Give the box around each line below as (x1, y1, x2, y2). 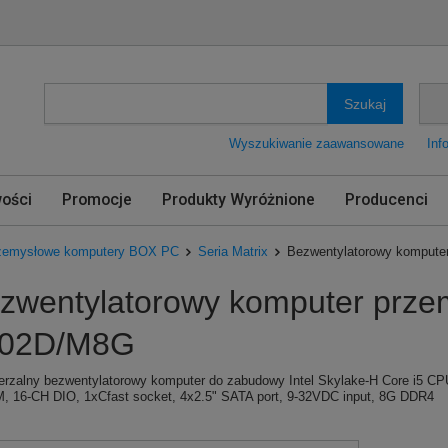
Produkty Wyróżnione (162, 190, 315, 209)
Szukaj (344, 95, 387, 112)
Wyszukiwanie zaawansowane (229, 136, 404, 151)
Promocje (62, 190, 132, 209)
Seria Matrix (198, 244, 268, 259)
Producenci (345, 190, 428, 209)
